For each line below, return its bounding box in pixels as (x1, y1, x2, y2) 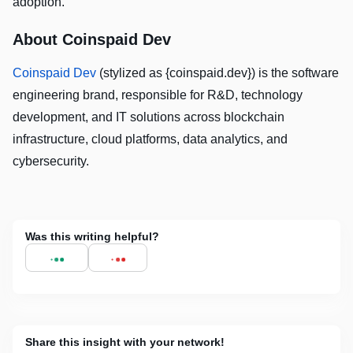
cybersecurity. (13, 154, 89, 168)
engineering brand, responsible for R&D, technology (13, 87, 303, 102)
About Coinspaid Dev (13, 30, 171, 48)
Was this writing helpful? (25, 229, 159, 243)
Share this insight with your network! (25, 335, 225, 348)
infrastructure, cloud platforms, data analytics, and (13, 132, 288, 146)
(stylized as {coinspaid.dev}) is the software (96, 65, 339, 80)
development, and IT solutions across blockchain (13, 110, 284, 124)
